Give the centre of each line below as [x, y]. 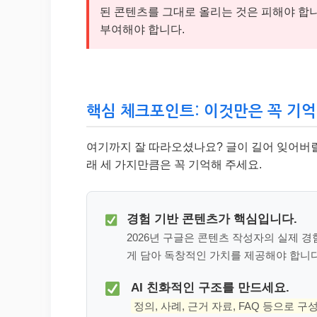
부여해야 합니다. [142, 30]
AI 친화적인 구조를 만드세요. [210, 288]
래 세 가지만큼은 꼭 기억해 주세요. [174, 165]
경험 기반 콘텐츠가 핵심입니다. [212, 219]
